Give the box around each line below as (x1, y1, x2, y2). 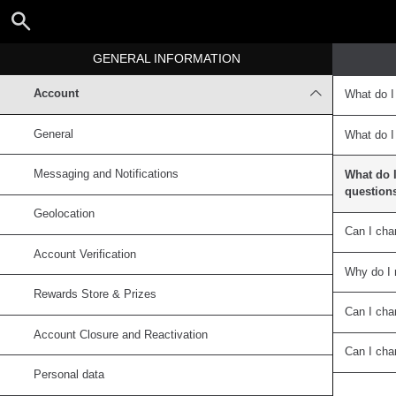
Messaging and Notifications (34, 168, 179, 181)
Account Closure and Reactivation (34, 328, 209, 341)
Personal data (34, 368, 105, 381)
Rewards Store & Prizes (34, 288, 157, 301)
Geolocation (34, 208, 95, 221)
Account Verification (34, 247, 137, 261)
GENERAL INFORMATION (92, 50, 240, 65)
